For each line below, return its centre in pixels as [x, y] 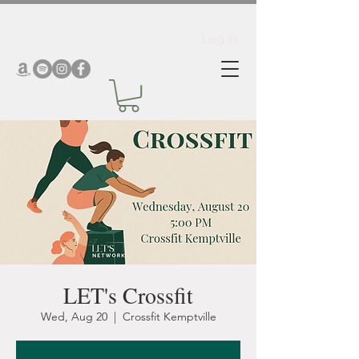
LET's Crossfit [128, 295]
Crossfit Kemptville [169, 317]
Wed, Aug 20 [74, 317]
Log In [220, 39]
